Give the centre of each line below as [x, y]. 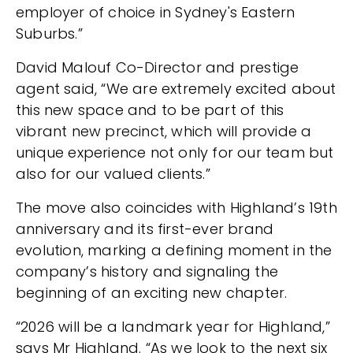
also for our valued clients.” [113, 173]
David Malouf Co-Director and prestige [158, 67]
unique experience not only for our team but [175, 152]
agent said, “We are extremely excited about [176, 88]
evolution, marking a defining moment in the [174, 250]
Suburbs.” [49, 33]
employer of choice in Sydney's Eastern [156, 12]
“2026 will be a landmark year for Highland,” [173, 326]
